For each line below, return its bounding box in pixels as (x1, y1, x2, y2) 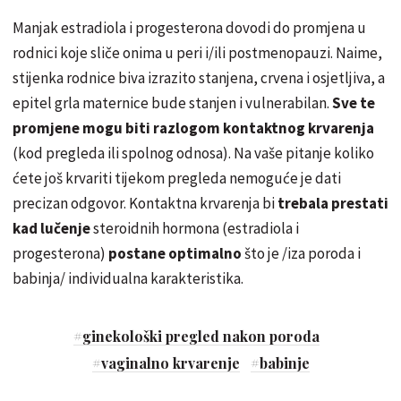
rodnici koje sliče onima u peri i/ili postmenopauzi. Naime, (13, 43, 382, 64)
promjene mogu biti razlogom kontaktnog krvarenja (13, 118, 374, 139)
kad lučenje (13, 218, 90, 239)
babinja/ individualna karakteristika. (13, 269, 243, 289)
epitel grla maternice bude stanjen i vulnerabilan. (13, 93, 332, 114)
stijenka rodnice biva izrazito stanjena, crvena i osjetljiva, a (13, 68, 385, 89)
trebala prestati (277, 193, 388, 214)
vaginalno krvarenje (100, 354, 240, 373)
